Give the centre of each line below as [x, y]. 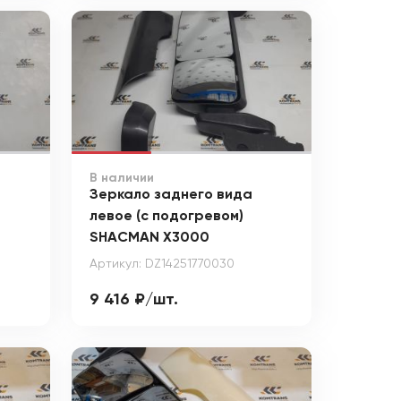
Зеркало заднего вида [171, 195]
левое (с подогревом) [166, 216]
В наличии [121, 178]
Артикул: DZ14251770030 [162, 264]
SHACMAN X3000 [149, 238]
